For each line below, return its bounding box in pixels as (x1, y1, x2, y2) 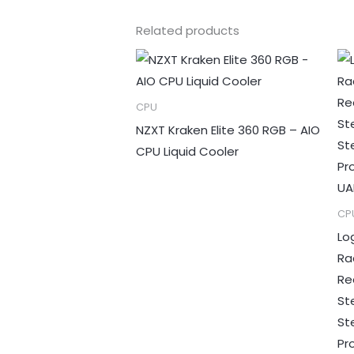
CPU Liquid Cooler (136, 142, 239, 160)
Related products (136, 21, 240, 39)
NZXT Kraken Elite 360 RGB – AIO (136, 121, 321, 138)
